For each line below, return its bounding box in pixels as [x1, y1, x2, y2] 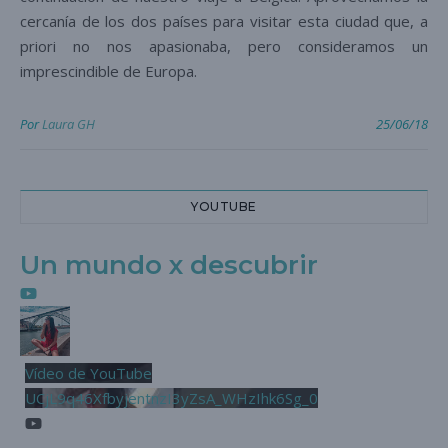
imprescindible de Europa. [20, 61, 197, 82]
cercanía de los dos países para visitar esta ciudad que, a [20, 11, 428, 32]
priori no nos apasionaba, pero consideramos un [20, 36, 428, 57]
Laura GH [42, 115, 95, 134]
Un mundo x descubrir [20, 249, 318, 282]
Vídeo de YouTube [25, 363, 152, 384]
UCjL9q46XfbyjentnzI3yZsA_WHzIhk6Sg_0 [25, 388, 318, 409]
